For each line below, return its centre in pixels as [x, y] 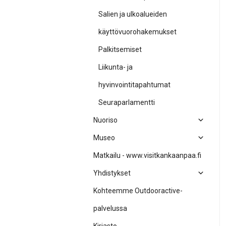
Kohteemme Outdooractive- [138, 191]
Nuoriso [105, 120]
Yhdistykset [112, 173]
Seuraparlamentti [127, 102]
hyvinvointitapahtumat [134, 85]
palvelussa [110, 208]
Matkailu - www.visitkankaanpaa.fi [147, 155]
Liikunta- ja [116, 67]
